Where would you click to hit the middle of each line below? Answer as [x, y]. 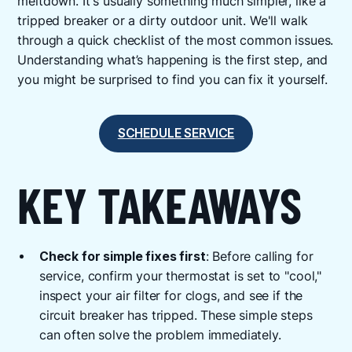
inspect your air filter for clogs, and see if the [171, 296]
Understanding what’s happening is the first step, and [173, 60]
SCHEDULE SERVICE [176, 134]
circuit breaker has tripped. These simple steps [176, 316]
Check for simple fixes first [122, 257]
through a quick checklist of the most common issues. [176, 41]
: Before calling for [259, 257]
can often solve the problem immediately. [160, 335]
